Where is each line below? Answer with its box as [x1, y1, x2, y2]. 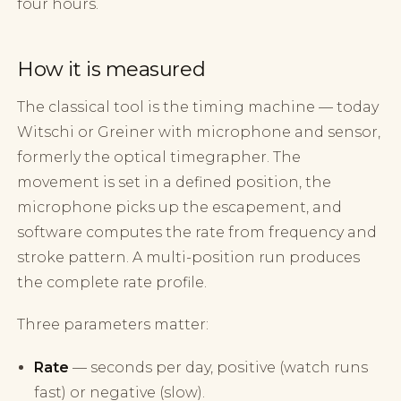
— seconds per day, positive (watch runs [69, 358, 369, 376]
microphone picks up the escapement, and [17, 199, 343, 217]
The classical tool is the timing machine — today [17, 98, 380, 116]
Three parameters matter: [17, 316, 209, 334]
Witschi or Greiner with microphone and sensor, [17, 124, 381, 141]
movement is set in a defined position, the [17, 174, 332, 192]
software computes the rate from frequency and [17, 224, 378, 242]
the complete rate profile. [17, 274, 208, 292]
